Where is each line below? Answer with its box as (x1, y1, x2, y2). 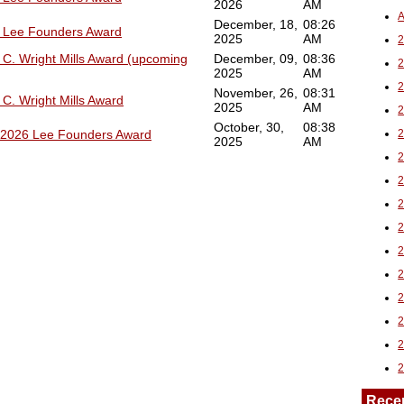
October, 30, (214, 120, 284, 134)
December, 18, (214, 17, 298, 32)
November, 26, (214, 86, 298, 100)
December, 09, (214, 51, 298, 66)
